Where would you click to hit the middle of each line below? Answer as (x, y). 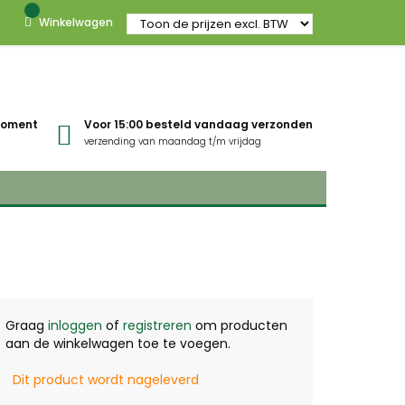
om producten (240, 325)
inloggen (75, 325)
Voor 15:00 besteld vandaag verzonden (198, 124)
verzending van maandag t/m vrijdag (173, 141)
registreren (157, 325)
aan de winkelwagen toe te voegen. (118, 344)
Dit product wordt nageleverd (106, 380)
